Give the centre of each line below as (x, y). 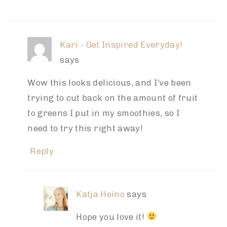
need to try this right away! (85, 128)
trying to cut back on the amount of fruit (113, 98)
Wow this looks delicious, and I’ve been (109, 82)
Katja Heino (101, 194)
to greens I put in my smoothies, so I (103, 113)
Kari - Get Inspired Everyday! (121, 44)
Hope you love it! (111, 217)
